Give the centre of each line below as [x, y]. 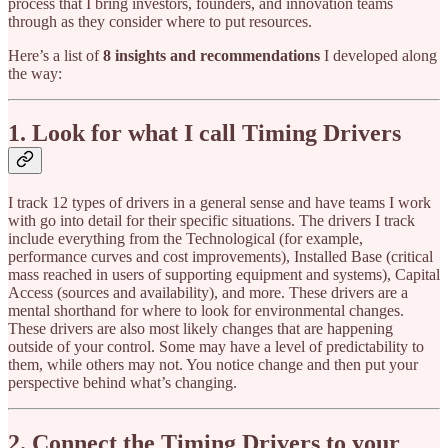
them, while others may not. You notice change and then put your [213, 365]
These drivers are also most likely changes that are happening [200, 329]
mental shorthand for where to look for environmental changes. [206, 311]
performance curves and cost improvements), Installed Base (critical [220, 257]
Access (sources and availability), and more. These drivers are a [208, 293]
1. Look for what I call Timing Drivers [204, 133]
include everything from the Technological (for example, [185, 239]
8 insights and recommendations [211, 55]
